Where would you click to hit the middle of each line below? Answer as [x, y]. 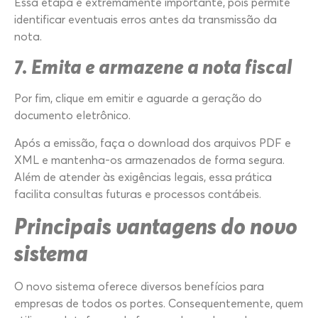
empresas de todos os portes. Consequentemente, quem [159, 303]
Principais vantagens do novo [156, 226]
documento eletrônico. [72, 115]
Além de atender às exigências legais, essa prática [143, 176]
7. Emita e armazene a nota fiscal [153, 67]
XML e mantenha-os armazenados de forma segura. [149, 159]
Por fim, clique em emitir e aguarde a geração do [138, 98]
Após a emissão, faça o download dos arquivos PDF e [153, 142]
